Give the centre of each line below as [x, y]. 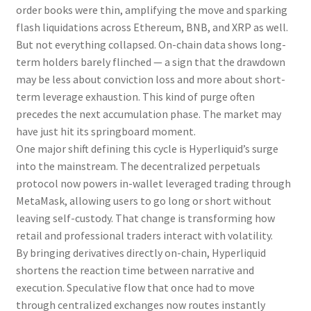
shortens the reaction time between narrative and [135, 270]
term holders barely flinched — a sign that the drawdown [150, 62]
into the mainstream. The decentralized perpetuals [138, 166]
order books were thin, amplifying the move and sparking [151, 10]
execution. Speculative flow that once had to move [135, 288]
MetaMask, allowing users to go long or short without [143, 201]
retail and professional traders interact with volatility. [144, 236]
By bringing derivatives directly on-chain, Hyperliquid [141, 253]
